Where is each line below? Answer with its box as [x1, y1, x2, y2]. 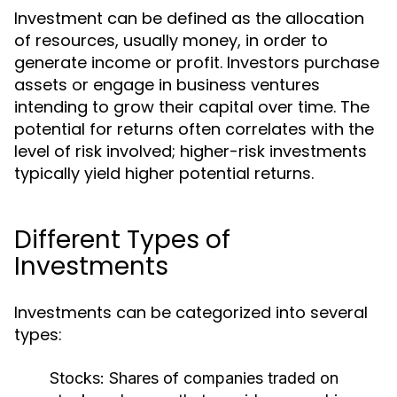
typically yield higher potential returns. [14, 162, 314, 184]
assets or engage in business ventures [14, 74, 320, 96]
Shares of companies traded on [105, 369, 339, 387]
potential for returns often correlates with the [14, 118, 374, 140]
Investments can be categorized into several [14, 301, 368, 323]
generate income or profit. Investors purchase [14, 51, 379, 74]
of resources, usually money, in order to [14, 29, 328, 51]
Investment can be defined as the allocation [14, 7, 364, 29]
